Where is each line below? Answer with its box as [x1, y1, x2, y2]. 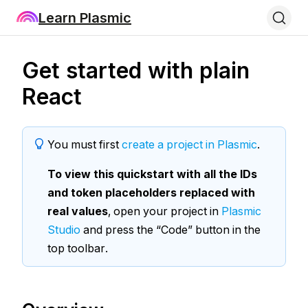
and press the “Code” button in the [80, 223, 261, 236]
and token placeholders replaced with [47, 186, 255, 199]
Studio [47, 223, 80, 236]
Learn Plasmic [38, 9, 131, 26]
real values [47, 204, 108, 218]
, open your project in [108, 204, 221, 218]
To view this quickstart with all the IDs [47, 167, 257, 181]
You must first [47, 137, 122, 151]
